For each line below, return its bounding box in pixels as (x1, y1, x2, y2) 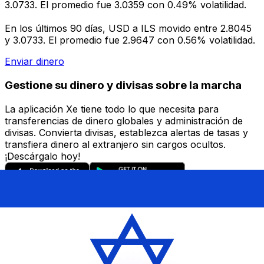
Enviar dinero (5, 55, 64, 68)
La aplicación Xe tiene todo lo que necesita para (5, 103, 219, 115)
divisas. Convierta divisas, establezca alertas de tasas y (5, 126, 248, 138)
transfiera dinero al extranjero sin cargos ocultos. (5, 138, 226, 150)
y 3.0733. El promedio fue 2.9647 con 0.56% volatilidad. (5, 34, 255, 47)
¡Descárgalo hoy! (5, 150, 80, 162)
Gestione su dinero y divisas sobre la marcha (5, 78, 242, 92)
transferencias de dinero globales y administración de (5, 114, 243, 127)
